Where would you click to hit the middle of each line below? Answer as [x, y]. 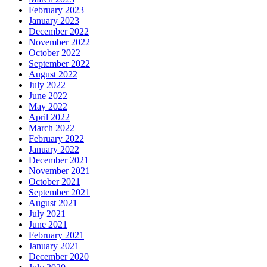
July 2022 [47, 85]
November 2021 [59, 171]
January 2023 [54, 21]
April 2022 [49, 117]
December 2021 [59, 160]
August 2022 [53, 74]
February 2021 [56, 235]
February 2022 [56, 139]
